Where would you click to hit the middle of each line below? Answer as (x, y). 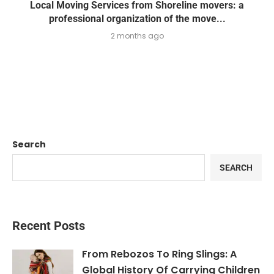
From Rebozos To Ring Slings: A (159, 254)
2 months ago (137, 36)
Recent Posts (49, 226)
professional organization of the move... (137, 19)
